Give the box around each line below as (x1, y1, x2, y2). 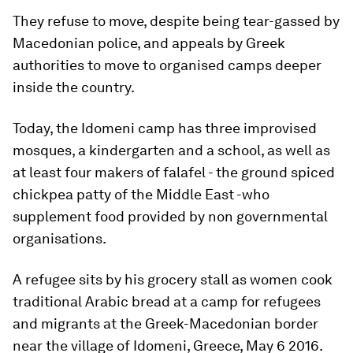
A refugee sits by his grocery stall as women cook (13, 271, 333, 288)
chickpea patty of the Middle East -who (13, 186, 269, 203)
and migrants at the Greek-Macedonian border (13, 315, 318, 332)
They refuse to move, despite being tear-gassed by (13, 13, 340, 29)
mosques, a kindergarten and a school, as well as (13, 142, 330, 158)
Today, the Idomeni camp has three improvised (13, 120, 317, 136)
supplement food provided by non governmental (13, 208, 328, 225)
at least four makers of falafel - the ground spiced (13, 164, 335, 180)
